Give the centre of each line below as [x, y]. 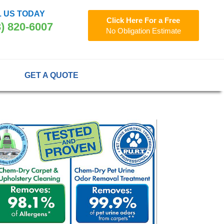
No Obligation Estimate [143, 30]
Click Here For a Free [143, 20]
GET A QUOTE [51, 75]
